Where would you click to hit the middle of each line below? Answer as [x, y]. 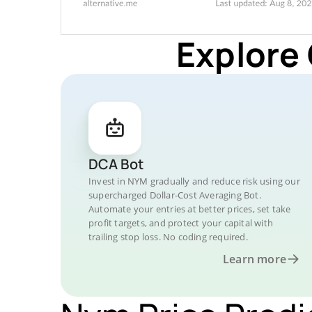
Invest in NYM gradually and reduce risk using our [194, 181]
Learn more [255, 259]
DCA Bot [116, 164]
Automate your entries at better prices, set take [190, 209]
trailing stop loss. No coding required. [168, 237]
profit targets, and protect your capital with [181, 223]
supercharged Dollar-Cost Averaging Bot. [175, 195]
